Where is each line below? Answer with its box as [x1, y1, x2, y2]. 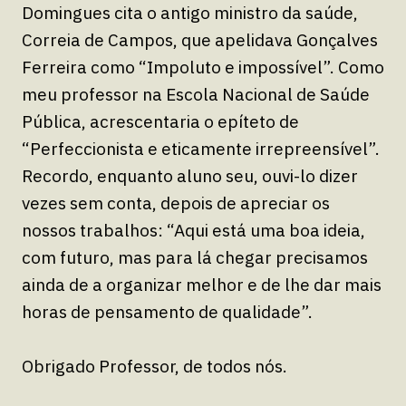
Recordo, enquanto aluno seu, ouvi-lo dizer [22, 164, 358, 187]
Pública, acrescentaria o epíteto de [22, 110, 299, 132]
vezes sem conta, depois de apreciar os [22, 191, 330, 214]
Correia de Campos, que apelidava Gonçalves [22, 28, 378, 51]
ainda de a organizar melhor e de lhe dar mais [22, 273, 382, 295]
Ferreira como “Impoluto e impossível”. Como [22, 55, 384, 78]
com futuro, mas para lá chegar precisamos [22, 246, 368, 268]
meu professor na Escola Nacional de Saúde [22, 82, 370, 105]
